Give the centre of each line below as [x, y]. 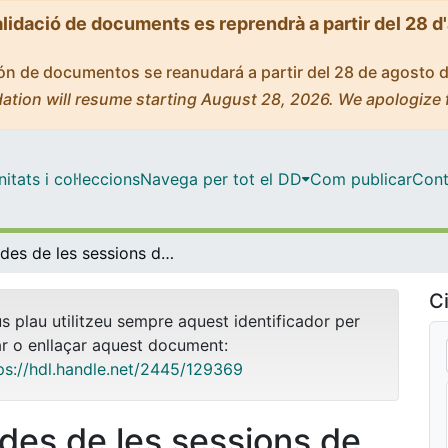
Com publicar [360, 178]
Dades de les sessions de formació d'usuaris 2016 [167, 252]
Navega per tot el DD [220, 178]
